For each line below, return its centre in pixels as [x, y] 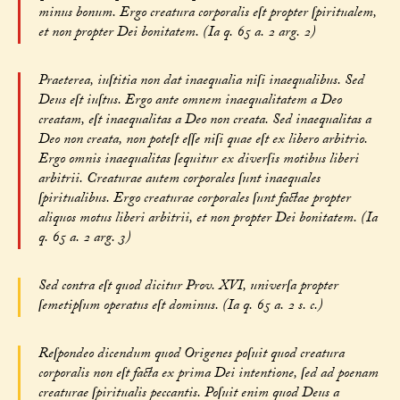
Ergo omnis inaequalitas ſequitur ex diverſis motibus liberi [198, 161]
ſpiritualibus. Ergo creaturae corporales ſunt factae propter [194, 200]
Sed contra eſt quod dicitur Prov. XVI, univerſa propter [188, 287]
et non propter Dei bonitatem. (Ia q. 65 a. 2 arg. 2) [177, 34]
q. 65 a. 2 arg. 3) [84, 239]
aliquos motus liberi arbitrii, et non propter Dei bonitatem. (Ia [208, 220]
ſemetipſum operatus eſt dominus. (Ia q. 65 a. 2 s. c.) [180, 307]
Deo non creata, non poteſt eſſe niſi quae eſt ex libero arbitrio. [203, 141]
